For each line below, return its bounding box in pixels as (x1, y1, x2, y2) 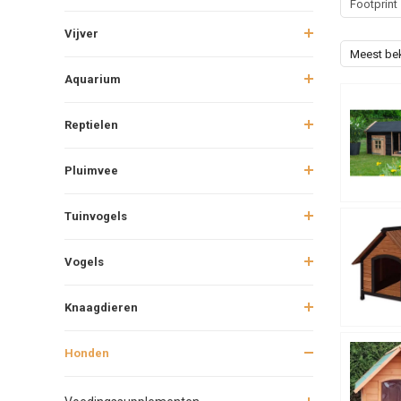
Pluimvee (64, 163, 118, 177)
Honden (64, 346, 109, 360)
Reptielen (64, 117, 118, 132)
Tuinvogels (64, 209, 127, 223)
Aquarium (64, 72, 121, 86)
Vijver (64, 26, 98, 40)
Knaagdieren (64, 300, 138, 314)
